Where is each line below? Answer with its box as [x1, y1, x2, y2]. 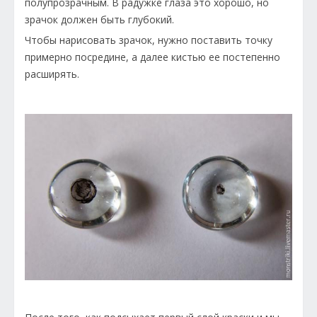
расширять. [25, 67, 82, 81]
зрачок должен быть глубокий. [25, 13, 177, 27]
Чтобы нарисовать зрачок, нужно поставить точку [25, 33, 272, 47]
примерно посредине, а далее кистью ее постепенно [25, 50, 280, 64]
